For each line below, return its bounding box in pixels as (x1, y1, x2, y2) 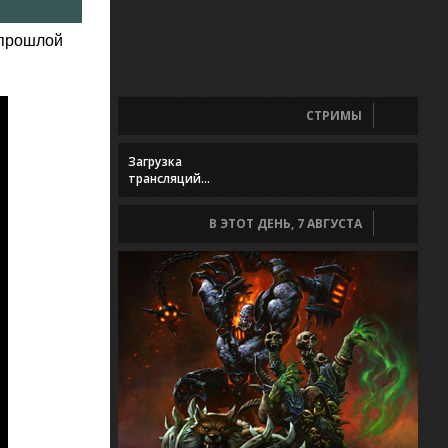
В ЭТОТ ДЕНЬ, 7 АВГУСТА (209, 215, 362, 232)
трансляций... (128, 170, 210, 187)
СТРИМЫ (306, 107, 362, 124)
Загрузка (128, 153, 182, 170)
